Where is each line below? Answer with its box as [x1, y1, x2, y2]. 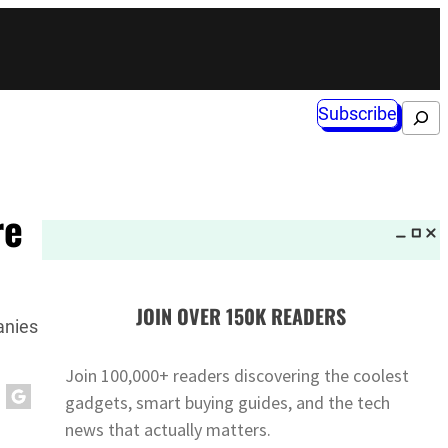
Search [400, 108, 432, 120]
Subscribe [317, 103, 397, 125]
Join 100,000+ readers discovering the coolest [65, 363, 410, 387]
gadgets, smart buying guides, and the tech [65, 390, 391, 414]
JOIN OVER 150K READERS [135, 301, 346, 332]
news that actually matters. [65, 417, 272, 441]
